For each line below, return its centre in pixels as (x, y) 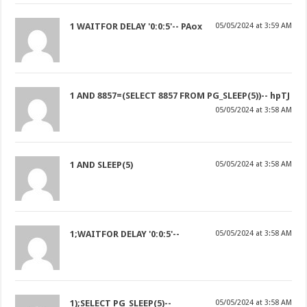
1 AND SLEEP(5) (102, 164)
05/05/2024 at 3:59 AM (253, 25)
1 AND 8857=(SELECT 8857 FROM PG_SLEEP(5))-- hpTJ (180, 95)
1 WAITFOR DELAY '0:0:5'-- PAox (136, 26)
